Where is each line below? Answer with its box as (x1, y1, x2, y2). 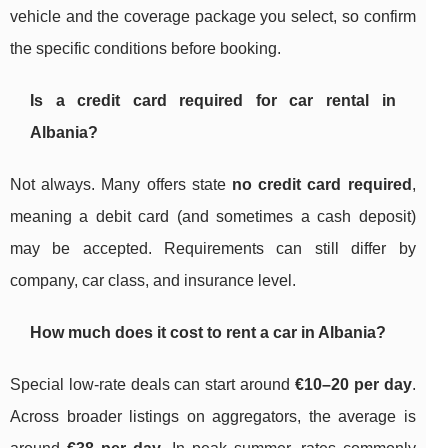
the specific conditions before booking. (10, 40, 281, 58)
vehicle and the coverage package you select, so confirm (10, 8, 416, 26)
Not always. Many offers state (10, 176, 232, 194)
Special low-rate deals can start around (10, 376, 295, 394)
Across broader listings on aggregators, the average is (10, 408, 416, 426)
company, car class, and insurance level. (10, 272, 296, 290)
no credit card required (232, 176, 412, 194)
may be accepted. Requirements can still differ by (10, 240, 416, 258)
